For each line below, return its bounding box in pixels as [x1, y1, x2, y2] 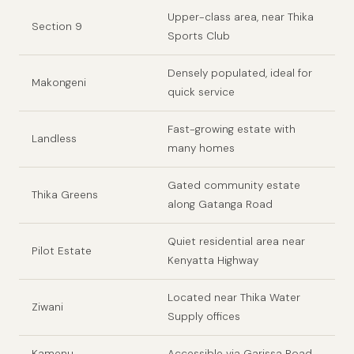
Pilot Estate [32, 244, 92, 258]
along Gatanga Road [168, 198, 273, 212]
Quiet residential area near [168, 235, 305, 249]
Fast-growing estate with [168, 122, 296, 137]
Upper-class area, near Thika [168, 10, 314, 24]
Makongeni [32, 76, 86, 90]
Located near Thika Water [168, 291, 300, 305]
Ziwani [32, 300, 63, 314]
